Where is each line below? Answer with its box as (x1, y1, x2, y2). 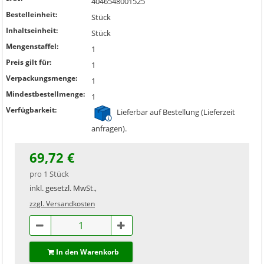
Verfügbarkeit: (6, 105, 57, 115)
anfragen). (91, 123, 127, 134)
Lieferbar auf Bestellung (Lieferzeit (115, 107, 235, 118)
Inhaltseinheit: (6, 25, 58, 35)
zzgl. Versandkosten (29, 199, 95, 209)
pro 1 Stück (29, 169, 69, 179)
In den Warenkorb (55, 247, 119, 257)
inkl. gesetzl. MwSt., (29, 183, 97, 193)
